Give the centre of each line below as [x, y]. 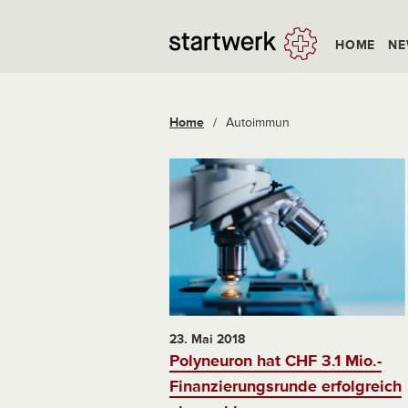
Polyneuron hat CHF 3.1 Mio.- [275, 360]
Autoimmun [258, 122]
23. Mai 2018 [207, 339]
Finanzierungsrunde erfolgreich [286, 386]
